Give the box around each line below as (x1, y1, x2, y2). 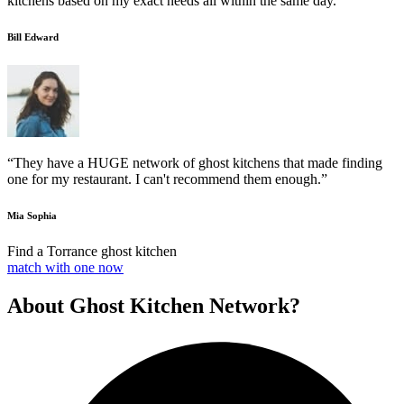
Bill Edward (7, 32, 59, 43)
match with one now (7, 260, 124, 276)
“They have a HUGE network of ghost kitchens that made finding (7, 155, 382, 171)
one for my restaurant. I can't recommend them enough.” (7, 171, 327, 188)
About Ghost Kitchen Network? (7, 294, 300, 318)
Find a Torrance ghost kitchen (7, 243, 177, 260)
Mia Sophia (7, 210, 57, 222)
